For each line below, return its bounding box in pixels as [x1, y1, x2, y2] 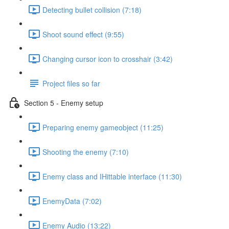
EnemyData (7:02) [42, 195, 102, 206]
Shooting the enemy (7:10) [42, 146, 129, 157]
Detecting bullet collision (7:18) [42, 4, 142, 15]
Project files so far [42, 78, 100, 88]
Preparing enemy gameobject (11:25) [42, 122, 164, 132]
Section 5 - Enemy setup [24, 97, 103, 108]
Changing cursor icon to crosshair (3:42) [42, 53, 173, 64]
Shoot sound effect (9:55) [42, 29, 124, 39]
